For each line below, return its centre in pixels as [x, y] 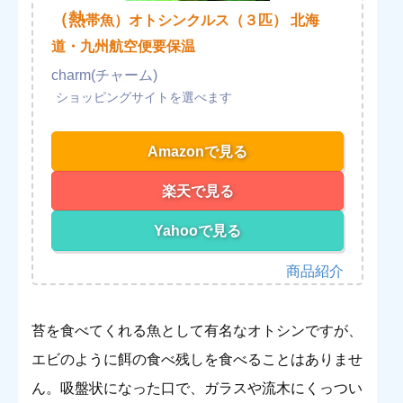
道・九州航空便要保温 [123, 47]
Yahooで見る [198, 231]
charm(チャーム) [104, 76]
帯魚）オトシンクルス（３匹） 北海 [202, 21]
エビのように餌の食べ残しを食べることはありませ [197, 360]
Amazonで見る [198, 152]
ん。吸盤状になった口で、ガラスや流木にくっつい [197, 389]
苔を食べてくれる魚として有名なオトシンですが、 [197, 331]
